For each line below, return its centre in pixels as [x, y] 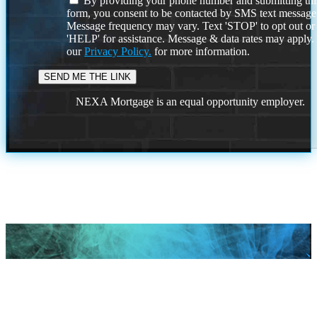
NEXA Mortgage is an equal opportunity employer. [191, 102]
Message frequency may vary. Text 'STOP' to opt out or [191, 26]
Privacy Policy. [118, 52]
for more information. [201, 52]
